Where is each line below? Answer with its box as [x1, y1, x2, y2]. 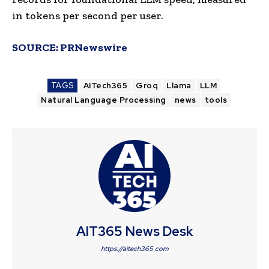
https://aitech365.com [100, 244, 169, 253]
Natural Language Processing [41, 94, 166, 105]
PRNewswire [60, 40, 127, 54]
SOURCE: [12, 40, 60, 54]
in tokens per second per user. [12, 8, 163, 22]
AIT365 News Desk [76, 222, 193, 240]
